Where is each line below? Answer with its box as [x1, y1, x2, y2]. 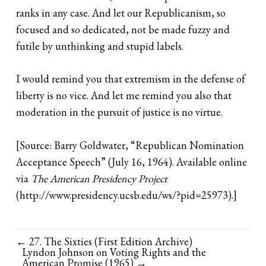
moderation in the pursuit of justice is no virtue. [16, 105, 223, 119]
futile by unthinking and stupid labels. [16, 39, 184, 53]
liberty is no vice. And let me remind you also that [16, 88, 232, 103]
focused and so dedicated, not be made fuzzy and [16, 23, 230, 37]
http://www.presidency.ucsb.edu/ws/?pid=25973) [20, 188, 232, 202]
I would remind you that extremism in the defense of [16, 72, 246, 86]
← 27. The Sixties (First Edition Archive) [16, 235, 193, 249]
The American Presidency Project [31, 171, 168, 185]
